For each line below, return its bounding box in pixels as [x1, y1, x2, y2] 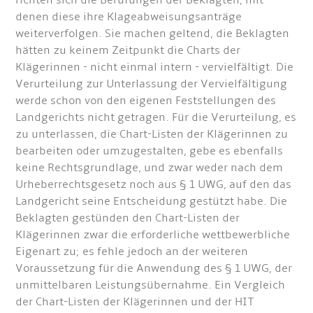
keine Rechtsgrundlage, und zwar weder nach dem [15, 161, 284, 175]
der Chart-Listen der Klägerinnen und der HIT [15, 295, 255, 310]
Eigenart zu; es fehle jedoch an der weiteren [15, 245, 249, 259]
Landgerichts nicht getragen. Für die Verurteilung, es [15, 110, 297, 125]
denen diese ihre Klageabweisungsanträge [15, 10, 242, 24]
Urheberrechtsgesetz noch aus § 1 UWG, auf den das [15, 177, 292, 192]
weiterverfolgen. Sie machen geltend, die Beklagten [15, 27, 290, 41]
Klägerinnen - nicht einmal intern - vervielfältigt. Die [15, 60, 294, 75]
